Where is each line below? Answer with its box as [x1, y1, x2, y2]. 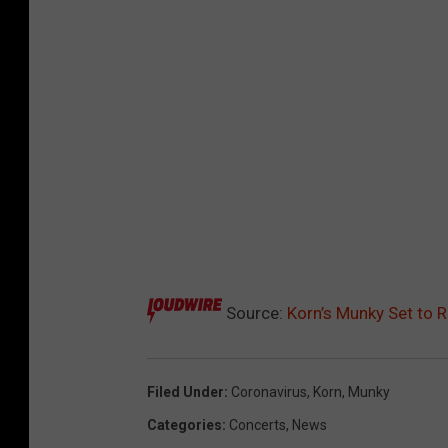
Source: [222, 302, 287, 323]
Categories [147, 416, 222, 433]
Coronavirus [231, 383, 307, 400]
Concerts [229, 416, 286, 433]
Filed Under [147, 383, 224, 400]
